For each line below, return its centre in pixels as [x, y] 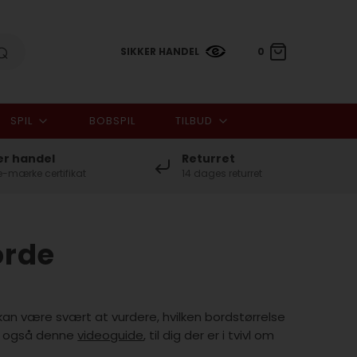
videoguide [111, 335]
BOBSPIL [112, 121]
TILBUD [194, 121]
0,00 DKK [251, 157]
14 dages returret [222, 173]
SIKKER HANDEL [159, 51]
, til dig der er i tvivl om [209, 335]
